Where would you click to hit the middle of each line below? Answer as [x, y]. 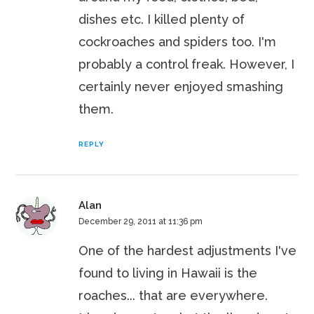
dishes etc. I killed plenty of [162, 20]
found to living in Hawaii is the [168, 273]
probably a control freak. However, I [187, 64]
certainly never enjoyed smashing [181, 87]
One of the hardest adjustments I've [188, 251]
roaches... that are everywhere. [173, 296]
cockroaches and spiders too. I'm [178, 42]
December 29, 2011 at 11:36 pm [141, 222]
